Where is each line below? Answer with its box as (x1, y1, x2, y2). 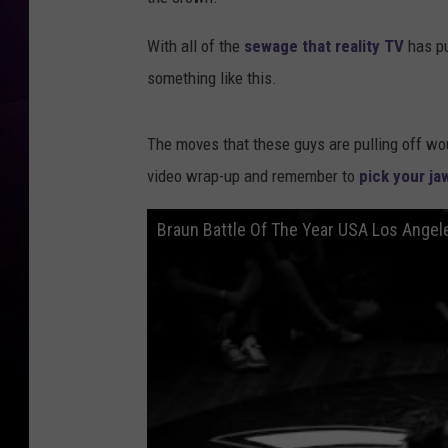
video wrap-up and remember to (147, 166, 359, 187)
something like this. (147, 68, 277, 89)
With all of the (147, 36, 244, 57)
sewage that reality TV (244, 36, 404, 57)
